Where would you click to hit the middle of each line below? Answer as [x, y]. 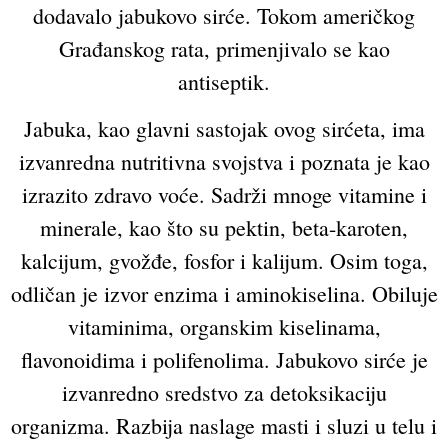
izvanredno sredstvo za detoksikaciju [224, 393]
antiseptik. [224, 81]
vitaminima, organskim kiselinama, [224, 327]
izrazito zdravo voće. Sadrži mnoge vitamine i [224, 195]
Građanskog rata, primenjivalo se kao [224, 48]
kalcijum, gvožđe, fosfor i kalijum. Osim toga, [224, 261]
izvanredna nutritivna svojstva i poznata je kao [224, 162]
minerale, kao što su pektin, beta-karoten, [224, 228]
